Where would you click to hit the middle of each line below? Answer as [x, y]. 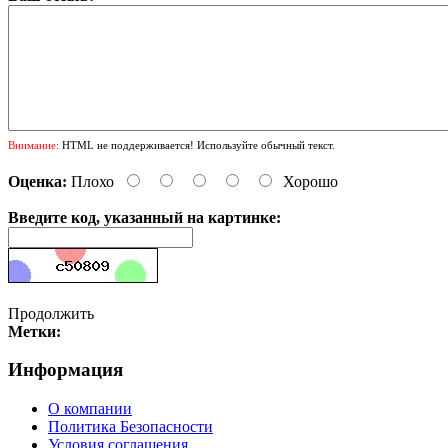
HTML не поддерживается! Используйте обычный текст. [197, 144]
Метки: [34, 331]
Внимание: [33, 144]
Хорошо [310, 181]
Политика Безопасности [130, 427]
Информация [65, 370]
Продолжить [51, 313]
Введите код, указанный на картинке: [144, 217]
